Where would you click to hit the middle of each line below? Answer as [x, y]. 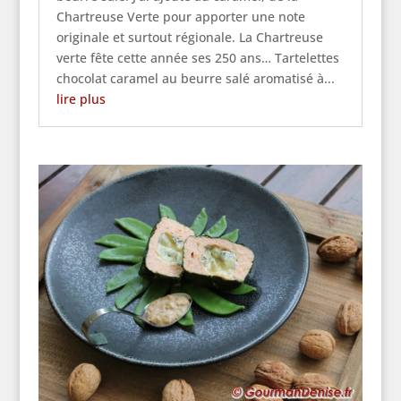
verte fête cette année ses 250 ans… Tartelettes [197, 58]
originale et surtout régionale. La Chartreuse [189, 38]
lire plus [81, 99]
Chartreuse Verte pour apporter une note [180, 17]
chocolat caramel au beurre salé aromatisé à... [195, 79]
